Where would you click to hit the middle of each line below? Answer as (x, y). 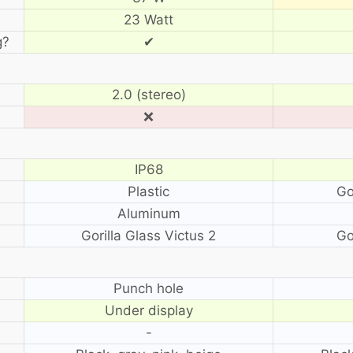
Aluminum (149, 213)
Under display (149, 310)
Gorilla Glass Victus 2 (149, 235)
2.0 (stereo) (149, 94)
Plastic (149, 191)
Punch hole (149, 288)
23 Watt (149, 19)
